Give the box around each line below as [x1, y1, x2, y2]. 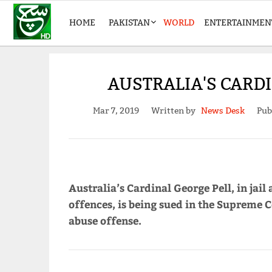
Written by [151, 105, 201, 117]
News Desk [200, 105, 245, 117]
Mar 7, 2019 [92, 105, 139, 117]
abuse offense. [68, 213, 141, 228]
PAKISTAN [109, 17, 150, 28]
